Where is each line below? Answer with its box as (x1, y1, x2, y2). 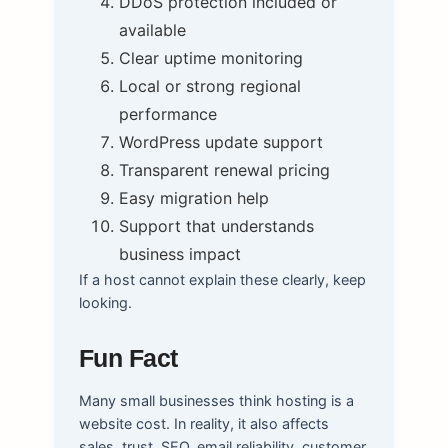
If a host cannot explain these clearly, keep (78, 270, 366, 288)
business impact (118, 243, 241, 264)
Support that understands (118, 215, 314, 236)
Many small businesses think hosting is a (78, 391, 354, 409)
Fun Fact (78, 344, 178, 372)
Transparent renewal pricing (118, 159, 330, 180)
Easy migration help (118, 187, 269, 208)
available (118, 19, 186, 40)
